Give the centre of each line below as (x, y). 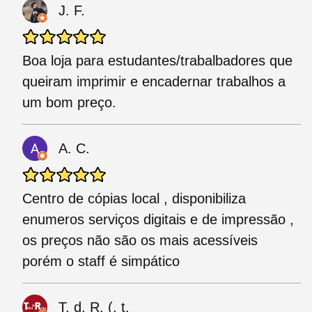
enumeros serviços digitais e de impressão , (158, 220)
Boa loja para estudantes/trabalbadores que (157, 61)
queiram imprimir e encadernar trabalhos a (154, 82)
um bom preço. (69, 103)
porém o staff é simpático (101, 262)
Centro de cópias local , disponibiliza (134, 199)
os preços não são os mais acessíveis (140, 241)
